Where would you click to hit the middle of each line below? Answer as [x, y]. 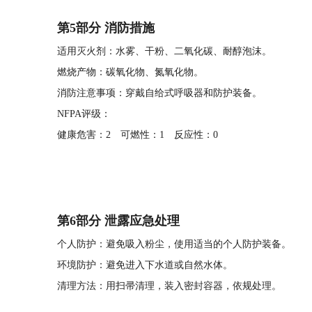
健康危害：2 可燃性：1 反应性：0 [138, 135]
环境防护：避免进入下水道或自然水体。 [145, 265]
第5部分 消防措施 [106, 28]
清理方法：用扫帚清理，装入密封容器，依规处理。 [169, 286]
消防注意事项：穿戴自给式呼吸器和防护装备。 [159, 93]
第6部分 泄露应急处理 [118, 221]
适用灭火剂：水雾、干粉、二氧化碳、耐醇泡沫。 [164, 51]
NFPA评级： [84, 114]
